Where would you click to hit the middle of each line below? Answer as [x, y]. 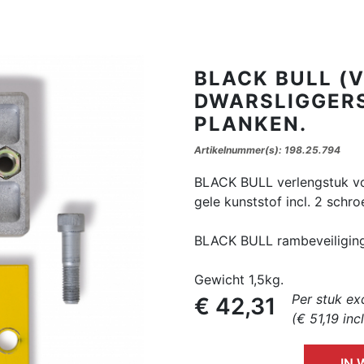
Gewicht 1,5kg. [239, 279]
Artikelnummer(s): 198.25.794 [267, 150]
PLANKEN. [251, 124]
